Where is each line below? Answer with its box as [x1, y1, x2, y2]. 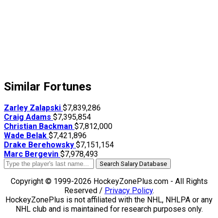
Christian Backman [4, 122, 74, 131]
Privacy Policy [104, 186, 153, 196]
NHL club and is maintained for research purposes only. [15, 204, 203, 214]
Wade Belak [4, 131, 49, 141]
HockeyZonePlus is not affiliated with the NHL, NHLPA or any [5, 195, 213, 205]
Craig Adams [4, 112, 53, 122]
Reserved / [64, 186, 105, 196]
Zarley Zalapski [4, 103, 63, 113]
